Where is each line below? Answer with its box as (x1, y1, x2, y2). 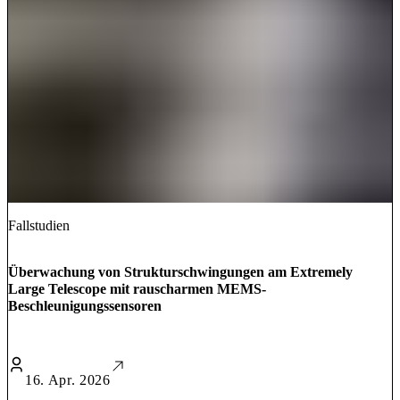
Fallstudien (8, 218, 70, 234)
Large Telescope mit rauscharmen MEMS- (8, 281, 266, 297)
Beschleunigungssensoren (8, 298, 162, 314)
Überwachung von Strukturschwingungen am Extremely (8, 264, 353, 280)
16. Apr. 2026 (25, 372, 111, 388)
